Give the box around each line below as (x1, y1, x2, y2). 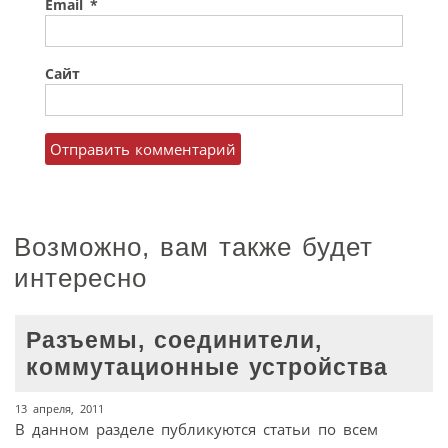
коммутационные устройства (26, 354, 389, 380)
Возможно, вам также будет (14, 231, 373, 262)
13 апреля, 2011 (15, 401, 104, 417)
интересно (14, 262, 147, 293)
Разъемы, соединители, (26, 327, 323, 353)
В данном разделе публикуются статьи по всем (15, 419, 378, 440)
